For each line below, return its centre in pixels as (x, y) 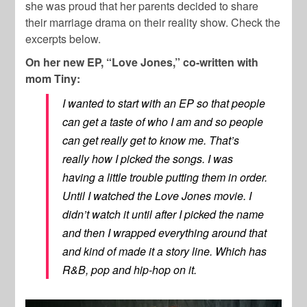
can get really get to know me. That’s (151, 140)
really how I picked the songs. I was (148, 159)
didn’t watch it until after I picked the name (163, 214)
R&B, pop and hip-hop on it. (130, 270)
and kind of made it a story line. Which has (165, 251)
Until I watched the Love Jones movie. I (157, 196)
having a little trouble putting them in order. (165, 177)
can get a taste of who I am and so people (163, 122)
